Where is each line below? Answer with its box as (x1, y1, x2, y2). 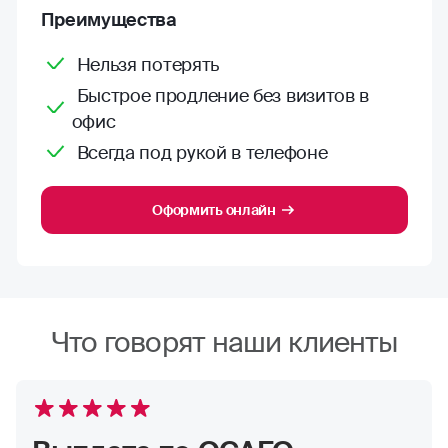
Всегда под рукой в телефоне (76, 141, 328, 165)
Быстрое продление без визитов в (76, 84, 370, 108)
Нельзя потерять (76, 53, 219, 77)
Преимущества (40, 8, 177, 32)
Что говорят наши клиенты (50, 324, 398, 361)
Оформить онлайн (152, 201, 276, 219)
